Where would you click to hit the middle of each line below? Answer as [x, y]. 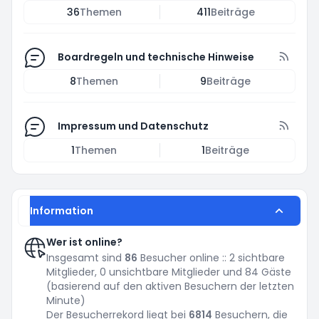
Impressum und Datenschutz [133, 126]
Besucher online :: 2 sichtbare [211, 258]
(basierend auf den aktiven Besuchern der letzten [170, 286]
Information [62, 211]
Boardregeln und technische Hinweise [156, 57]
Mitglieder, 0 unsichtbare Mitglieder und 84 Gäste [169, 272]
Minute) [66, 300]
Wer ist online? [84, 242]
